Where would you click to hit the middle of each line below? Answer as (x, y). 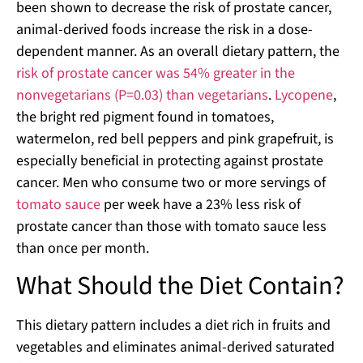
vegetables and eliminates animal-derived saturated (175, 348)
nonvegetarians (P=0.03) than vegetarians (142, 96)
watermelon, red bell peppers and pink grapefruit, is (175, 139)
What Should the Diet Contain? (180, 286)
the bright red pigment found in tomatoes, (145, 117)
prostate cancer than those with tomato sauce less (171, 227)
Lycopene (304, 96)
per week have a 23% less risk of (201, 205)
